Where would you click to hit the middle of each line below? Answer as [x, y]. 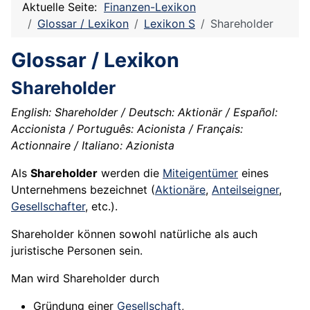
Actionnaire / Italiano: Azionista [93, 146]
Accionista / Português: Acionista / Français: [127, 129]
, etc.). [101, 207]
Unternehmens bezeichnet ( [83, 190]
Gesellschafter [48, 207]
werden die [130, 173]
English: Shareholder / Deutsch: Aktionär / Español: [144, 112]
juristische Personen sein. [77, 251]
